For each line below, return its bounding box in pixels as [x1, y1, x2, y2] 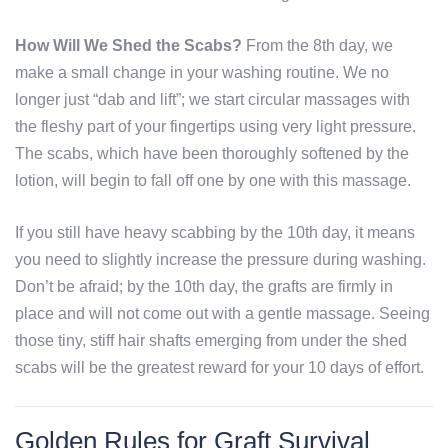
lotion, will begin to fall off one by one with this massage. [15, 172, 411, 190]
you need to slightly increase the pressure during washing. [15, 251, 426, 269]
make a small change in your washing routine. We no [15, 64, 389, 82]
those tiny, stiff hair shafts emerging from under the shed [15, 332, 407, 350]
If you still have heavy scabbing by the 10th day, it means [15, 224, 415, 242]
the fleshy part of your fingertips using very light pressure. [15, 118, 416, 136]
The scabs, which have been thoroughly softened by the [15, 145, 409, 163]
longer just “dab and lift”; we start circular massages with [15, 91, 410, 109]
